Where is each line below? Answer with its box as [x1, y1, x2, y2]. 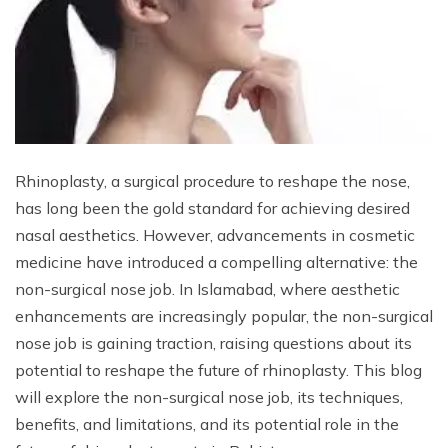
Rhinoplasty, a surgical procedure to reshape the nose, [15, 171, 410, 192]
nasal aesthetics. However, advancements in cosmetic [15, 225, 415, 246]
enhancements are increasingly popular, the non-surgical [15, 306, 433, 327]
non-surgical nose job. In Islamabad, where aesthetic [15, 279, 400, 300]
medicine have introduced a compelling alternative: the [15, 252, 418, 273]
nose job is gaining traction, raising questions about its [15, 333, 412, 354]
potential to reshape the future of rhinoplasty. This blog [15, 360, 422, 381]
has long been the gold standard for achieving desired [15, 198, 410, 219]
